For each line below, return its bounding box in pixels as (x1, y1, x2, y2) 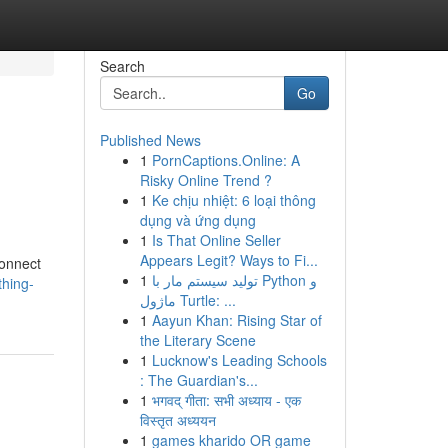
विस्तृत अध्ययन (139, 410, 216, 430)
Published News (99, 130, 201, 150)
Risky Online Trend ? (139, 170, 272, 190)
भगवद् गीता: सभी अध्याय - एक (151, 390, 301, 410)
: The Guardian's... (139, 370, 258, 390)
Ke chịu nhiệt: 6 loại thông (151, 190, 316, 210)
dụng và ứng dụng (139, 210, 256, 230)
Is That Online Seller (151, 230, 281, 250)
